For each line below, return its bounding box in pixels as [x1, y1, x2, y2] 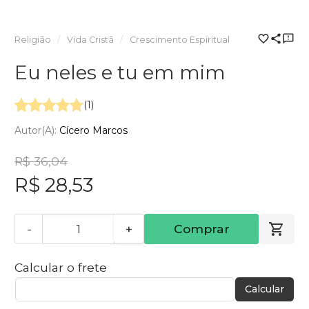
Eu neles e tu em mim [14, 61, 226, 85]
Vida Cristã [66, 34, 114, 46]
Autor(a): [14, 123, 59, 137]
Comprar [173, 221, 230, 236]
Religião [14, 34, 51, 46]
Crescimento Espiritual [129, 34, 230, 46]
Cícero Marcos [59, 123, 128, 137]
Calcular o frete [14, 259, 107, 275]
